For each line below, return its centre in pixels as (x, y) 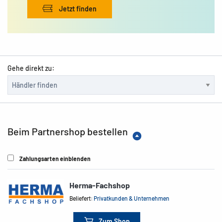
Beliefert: (82, 198)
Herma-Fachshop (100, 185)
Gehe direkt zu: (31, 68)
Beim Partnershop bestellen (68, 131)
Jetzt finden (77, 9)
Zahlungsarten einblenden (55, 159)
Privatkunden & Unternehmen (132, 198)
